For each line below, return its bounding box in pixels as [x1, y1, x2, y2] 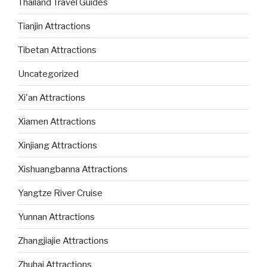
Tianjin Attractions [18, 20, 91, 32]
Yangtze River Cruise [18, 187, 103, 198]
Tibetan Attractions [18, 44, 97, 55]
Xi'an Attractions [18, 92, 85, 103]
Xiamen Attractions [18, 116, 96, 127]
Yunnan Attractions [18, 211, 95, 222]
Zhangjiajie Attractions [18, 235, 108, 246]
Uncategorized [18, 68, 79, 79]
